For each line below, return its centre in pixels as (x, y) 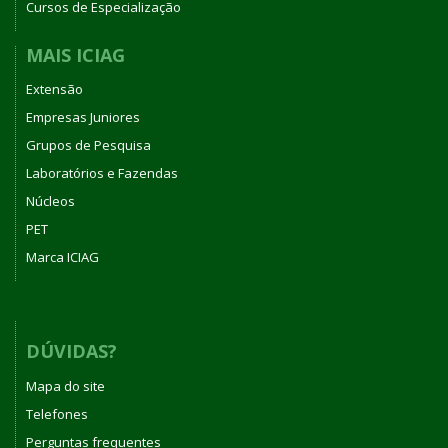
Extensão (54, 89)
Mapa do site (65, 385)
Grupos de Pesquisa (88, 145)
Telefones (57, 413)
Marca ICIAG (62, 257)
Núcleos (50, 201)
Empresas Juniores (83, 117)
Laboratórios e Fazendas (102, 173)
